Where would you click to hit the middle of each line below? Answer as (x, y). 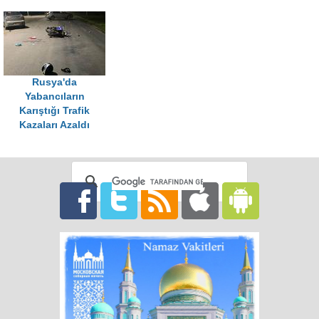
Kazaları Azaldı (54, 125)
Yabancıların (54, 96)
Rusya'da (54, 82)
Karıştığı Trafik (54, 110)
